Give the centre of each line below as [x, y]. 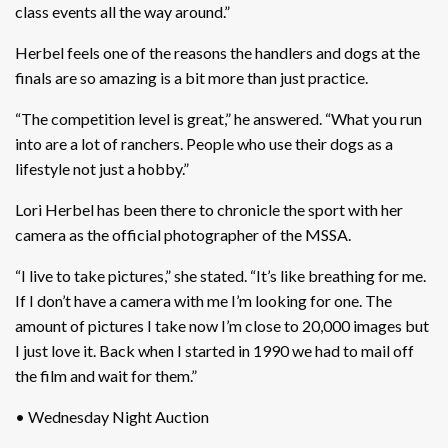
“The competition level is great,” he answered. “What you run [218, 118]
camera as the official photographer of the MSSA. [183, 234]
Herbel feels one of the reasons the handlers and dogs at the [217, 52]
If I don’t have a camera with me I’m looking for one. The [203, 300]
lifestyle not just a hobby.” [102, 168]
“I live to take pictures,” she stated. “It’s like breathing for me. [220, 275]
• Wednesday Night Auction [112, 416]
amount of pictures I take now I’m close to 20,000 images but [222, 325]
